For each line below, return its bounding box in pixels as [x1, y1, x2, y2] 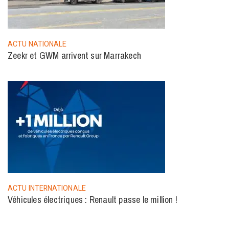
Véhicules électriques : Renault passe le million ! [8, 193, 177, 207]
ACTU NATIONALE [8, 39, 67, 50]
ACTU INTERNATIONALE [8, 183, 86, 194]
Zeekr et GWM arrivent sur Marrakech [8, 49, 141, 62]
